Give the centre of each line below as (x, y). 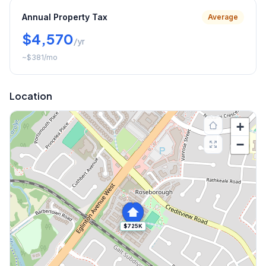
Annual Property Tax (65, 17)
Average (223, 17)
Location (31, 96)
